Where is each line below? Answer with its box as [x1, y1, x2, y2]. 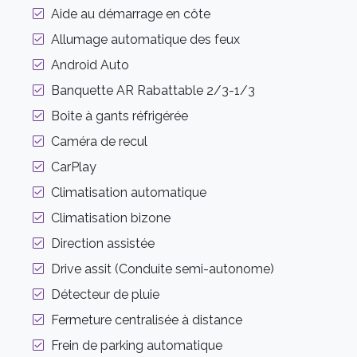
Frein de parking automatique [51, 338, 222, 354]
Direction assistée [51, 236, 155, 252]
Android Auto [51, 57, 129, 73]
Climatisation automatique [51, 185, 206, 201]
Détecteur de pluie [51, 287, 159, 303]
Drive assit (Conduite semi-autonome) [51, 261, 274, 277]
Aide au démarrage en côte [51, 6, 210, 22]
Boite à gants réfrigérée [51, 108, 188, 124]
